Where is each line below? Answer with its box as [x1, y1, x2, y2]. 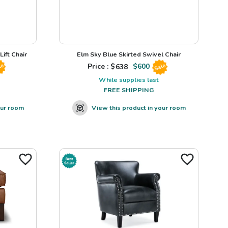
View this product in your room [91, 103, 186, 112]
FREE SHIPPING [104, 85, 154, 95]
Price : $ [87, 62, 116, 72]
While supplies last [99, 75, 159, 84]
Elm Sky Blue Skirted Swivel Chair [77, 50, 181, 59]
